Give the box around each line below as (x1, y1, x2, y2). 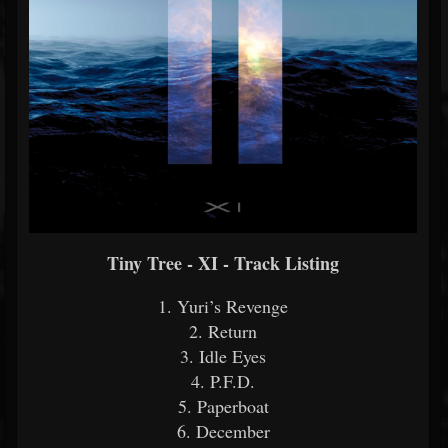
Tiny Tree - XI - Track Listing (107, 250, 339, 276)
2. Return (189, 319, 257, 343)
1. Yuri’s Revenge (158, 294, 288, 318)
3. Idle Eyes (180, 344, 266, 368)
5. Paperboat (177, 394, 269, 418)
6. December (176, 419, 270, 443)
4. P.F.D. (191, 369, 255, 393)
